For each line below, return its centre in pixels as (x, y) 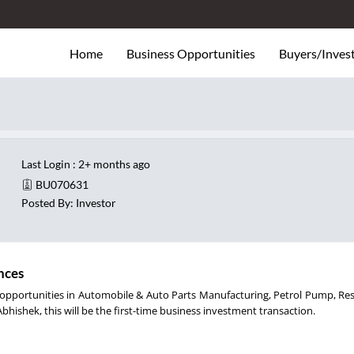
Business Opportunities (191, 53)
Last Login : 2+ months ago (86, 164)
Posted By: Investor (69, 203)
